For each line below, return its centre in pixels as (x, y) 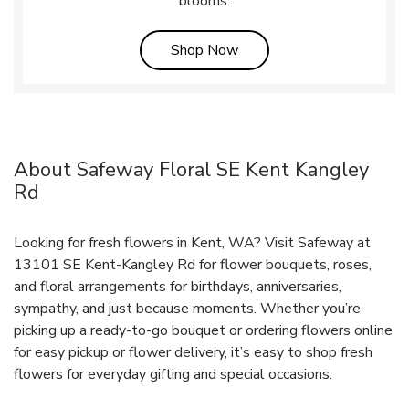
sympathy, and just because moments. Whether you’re (187, 308)
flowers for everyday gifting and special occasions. (173, 374)
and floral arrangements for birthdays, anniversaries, (178, 286)
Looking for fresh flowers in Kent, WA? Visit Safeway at (192, 242)
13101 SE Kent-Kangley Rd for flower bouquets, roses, (193, 264)
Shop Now (204, 50)
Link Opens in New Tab (312, 49)
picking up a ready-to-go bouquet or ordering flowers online (203, 330)
